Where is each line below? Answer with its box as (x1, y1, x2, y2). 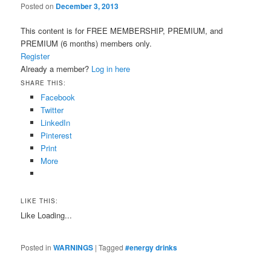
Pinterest (40, 129, 72, 142)
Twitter (40, 104, 64, 116)
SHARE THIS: (21, 79, 67, 88)
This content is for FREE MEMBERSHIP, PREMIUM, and (21, 25, 223, 37)
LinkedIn (40, 117, 70, 129)
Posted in (21, 241, 52, 252)
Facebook (40, 91, 75, 103)
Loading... (38, 209, 73, 221)
